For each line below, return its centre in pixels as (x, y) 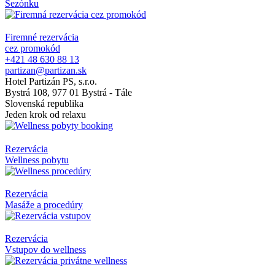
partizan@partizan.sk (46, 71)
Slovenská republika (44, 104)
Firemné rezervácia (42, 37)
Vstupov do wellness (45, 250)
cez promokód (33, 48)
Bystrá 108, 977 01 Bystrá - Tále (68, 93)
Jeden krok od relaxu (45, 115)
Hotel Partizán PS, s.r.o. (51, 82)
